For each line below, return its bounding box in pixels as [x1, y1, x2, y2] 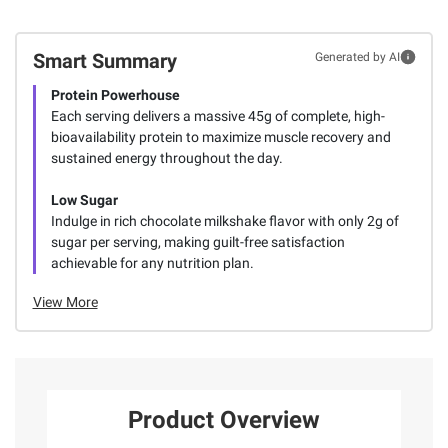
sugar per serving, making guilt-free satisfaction [50, 234, 345, 251]
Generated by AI [314, 50, 400, 65]
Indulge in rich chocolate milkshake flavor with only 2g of [50, 213, 399, 230]
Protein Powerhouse [50, 87, 180, 104]
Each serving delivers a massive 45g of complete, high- [50, 108, 385, 125]
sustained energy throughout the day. [50, 150, 283, 167]
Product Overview [128, 405, 320, 434]
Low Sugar [50, 192, 118, 209]
